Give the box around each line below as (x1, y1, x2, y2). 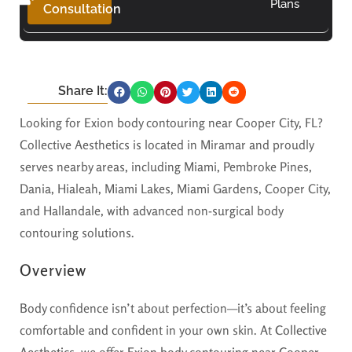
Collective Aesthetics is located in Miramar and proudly (20, 136, 313, 152)
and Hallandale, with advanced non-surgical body (20, 202, 283, 218)
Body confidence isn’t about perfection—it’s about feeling (20, 299, 326, 316)
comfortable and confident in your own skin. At (20, 321, 275, 338)
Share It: (58, 82, 108, 98)
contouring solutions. (20, 224, 134, 240)
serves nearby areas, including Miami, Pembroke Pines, (20, 158, 312, 174)
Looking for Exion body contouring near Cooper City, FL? (20, 114, 323, 130)
